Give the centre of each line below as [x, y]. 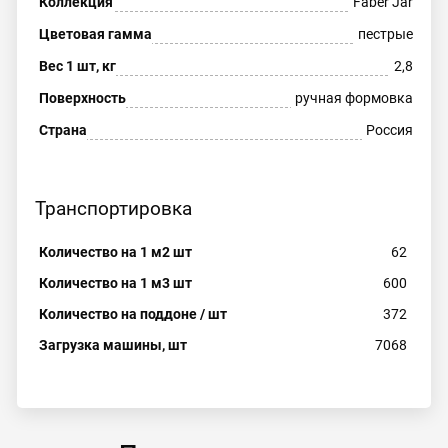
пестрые [386, 33]
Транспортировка [113, 209]
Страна [62, 129]
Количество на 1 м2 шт [115, 252]
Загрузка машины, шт [112, 345]
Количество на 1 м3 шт [115, 283]
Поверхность [82, 97]
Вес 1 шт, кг [77, 65]
